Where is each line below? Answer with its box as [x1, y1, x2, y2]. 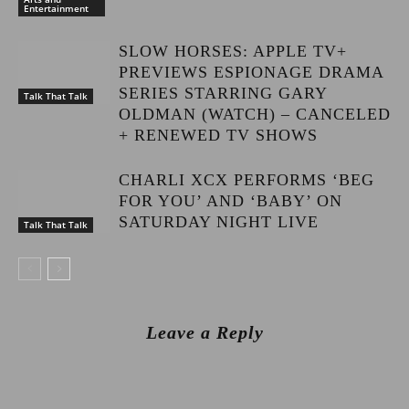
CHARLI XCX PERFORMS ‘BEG [119, 171, 374, 189]
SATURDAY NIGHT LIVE [119, 213, 319, 231]
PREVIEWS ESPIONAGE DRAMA [119, 63, 383, 81]
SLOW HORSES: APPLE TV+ [119, 42, 347, 60]
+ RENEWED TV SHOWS [119, 126, 318, 144]
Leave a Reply [145, 322, 264, 342]
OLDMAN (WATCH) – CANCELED [119, 105, 391, 123]
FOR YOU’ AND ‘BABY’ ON [119, 192, 342, 210]
